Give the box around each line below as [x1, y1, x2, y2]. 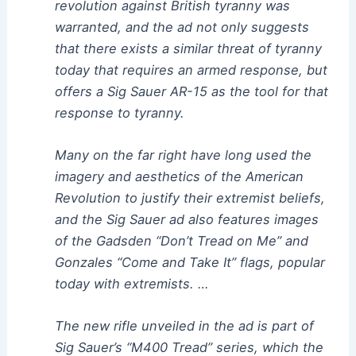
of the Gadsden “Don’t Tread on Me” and [54, 232, 308, 249]
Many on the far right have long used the [54, 146, 311, 163]
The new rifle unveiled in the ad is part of [54, 318, 314, 335]
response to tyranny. [54, 104, 184, 121]
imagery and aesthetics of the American [54, 168, 304, 184]
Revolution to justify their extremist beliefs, [54, 189, 325, 206]
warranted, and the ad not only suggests [54, 18, 309, 35]
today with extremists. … [54, 275, 208, 292]
